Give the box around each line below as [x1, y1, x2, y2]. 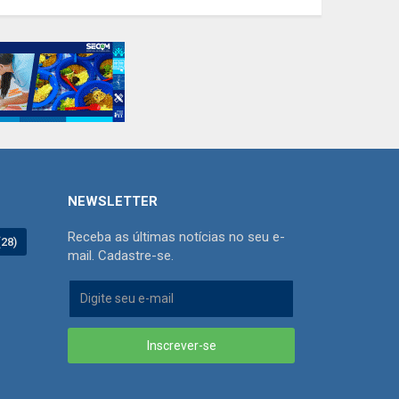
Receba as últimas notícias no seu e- [68, 228, 285, 245]
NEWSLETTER [68, 192, 158, 209]
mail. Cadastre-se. [68, 247, 174, 264]
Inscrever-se [146, 338, 216, 353]
